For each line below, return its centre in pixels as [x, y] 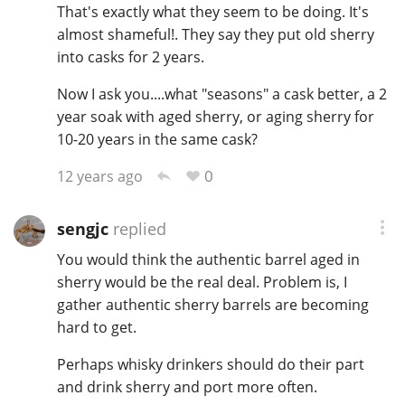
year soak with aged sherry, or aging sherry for [215, 116]
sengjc [82, 229]
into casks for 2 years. [130, 57]
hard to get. [96, 327]
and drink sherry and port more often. [187, 386]
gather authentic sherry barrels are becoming [212, 304]
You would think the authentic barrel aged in [208, 259]
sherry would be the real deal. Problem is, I [202, 282]
